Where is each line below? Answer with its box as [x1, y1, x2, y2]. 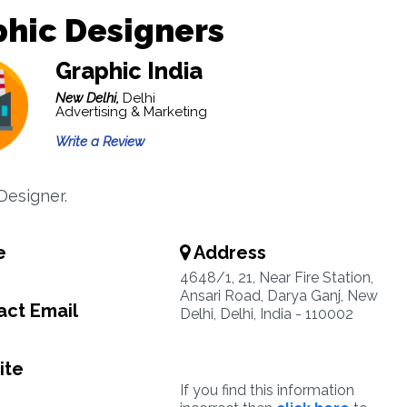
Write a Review [55, 134, 144, 150]
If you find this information [179, 382, 354, 399]
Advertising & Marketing [55, 104, 207, 120]
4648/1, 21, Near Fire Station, [179, 269, 373, 286]
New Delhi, [55, 90, 123, 106]
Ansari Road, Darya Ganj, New [179, 287, 378, 304]
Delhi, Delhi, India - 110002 [179, 305, 353, 323]
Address [189, 242, 266, 263]
